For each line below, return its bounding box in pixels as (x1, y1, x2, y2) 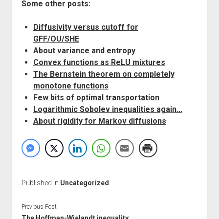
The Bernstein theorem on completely (33, 69, 175, 79)
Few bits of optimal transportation (33, 93, 159, 102)
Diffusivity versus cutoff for (33, 22, 138, 32)
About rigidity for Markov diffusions (33, 116, 166, 126)
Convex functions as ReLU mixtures (33, 58, 165, 67)
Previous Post (21, 203, 57, 210)
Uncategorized (60, 179, 109, 187)
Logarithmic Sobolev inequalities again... (33, 105, 182, 114)
